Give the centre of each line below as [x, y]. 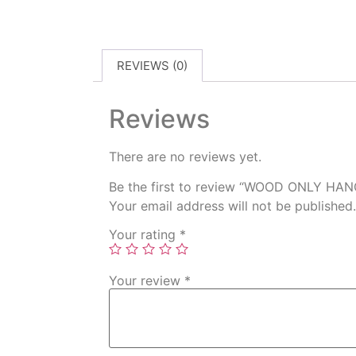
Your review [147, 280]
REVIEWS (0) [152, 65]
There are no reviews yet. [185, 156]
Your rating [144, 234]
